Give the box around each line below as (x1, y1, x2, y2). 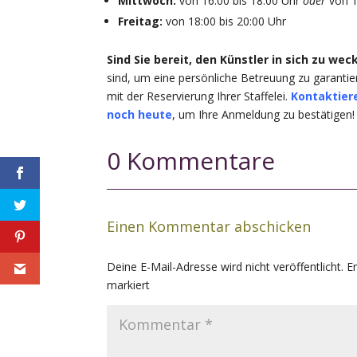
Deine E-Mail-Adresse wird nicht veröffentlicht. (107, 259, 344, 275)
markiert (107, 277, 151, 293)
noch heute (107, 107, 173, 123)
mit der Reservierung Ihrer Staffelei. (107, 88, 292, 104)
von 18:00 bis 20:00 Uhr (163, 14, 287, 29)
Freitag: (118, 14, 163, 29)
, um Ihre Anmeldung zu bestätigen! (172, 107, 355, 123)
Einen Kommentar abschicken (107, 217, 312, 237)
